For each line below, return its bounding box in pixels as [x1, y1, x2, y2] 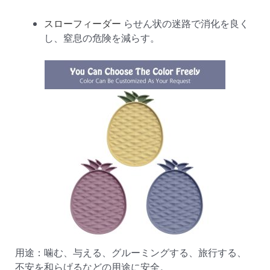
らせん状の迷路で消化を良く [121, 16, 249, 31]
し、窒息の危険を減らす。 [44, 31, 160, 45]
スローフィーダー [44, 16, 121, 31]
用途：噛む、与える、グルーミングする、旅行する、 [15, 245, 246, 260]
